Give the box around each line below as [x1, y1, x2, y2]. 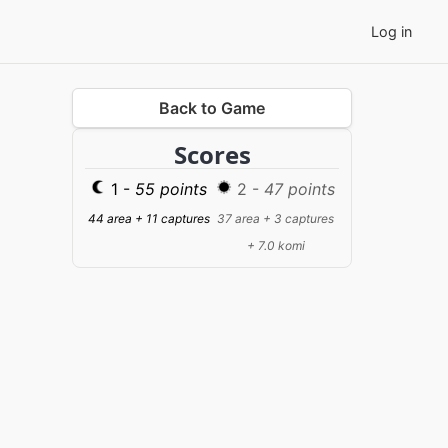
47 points [264, 179, 335, 199]
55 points [135, 179, 207, 199]
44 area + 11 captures [87, 211, 210, 227]
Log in [371, 22, 412, 40]
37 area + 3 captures [217, 211, 334, 227]
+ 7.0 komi [246, 238, 305, 254]
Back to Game [159, 98, 265, 118]
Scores [173, 138, 251, 171]
